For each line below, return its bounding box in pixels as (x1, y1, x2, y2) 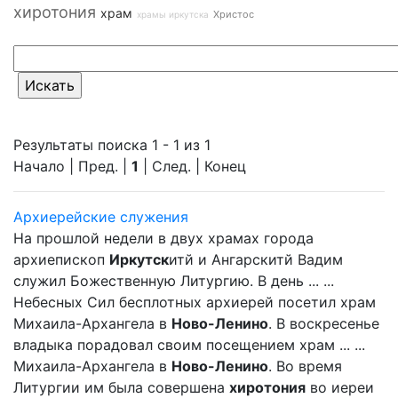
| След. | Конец (139, 157, 246, 175)
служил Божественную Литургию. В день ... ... (13, 272, 334, 290)
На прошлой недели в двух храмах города (13, 229, 314, 247)
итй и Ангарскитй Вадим (169, 251, 343, 268)
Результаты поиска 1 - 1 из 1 (13, 136, 211, 154)
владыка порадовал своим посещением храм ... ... (13, 336, 365, 354)
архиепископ (13, 251, 109, 268)
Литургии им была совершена (13, 378, 229, 396)
